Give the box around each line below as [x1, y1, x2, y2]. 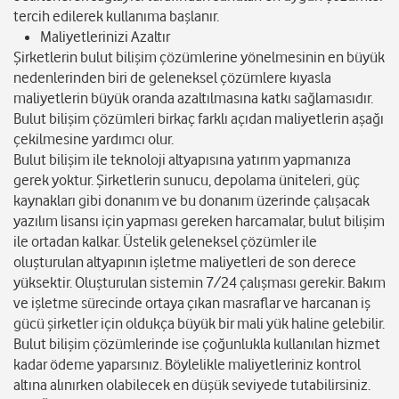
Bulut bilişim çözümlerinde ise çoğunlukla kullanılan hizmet [13, 335, 380, 354]
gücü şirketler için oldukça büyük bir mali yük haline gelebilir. [13, 314, 385, 333]
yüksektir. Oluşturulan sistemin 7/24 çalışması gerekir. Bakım [13, 273, 386, 292]
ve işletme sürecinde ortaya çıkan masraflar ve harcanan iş [13, 294, 370, 313]
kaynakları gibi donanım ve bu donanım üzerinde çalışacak [13, 191, 370, 210]
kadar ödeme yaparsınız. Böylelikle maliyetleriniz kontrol [13, 355, 361, 374]
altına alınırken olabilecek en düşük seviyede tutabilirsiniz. [13, 376, 370, 395]
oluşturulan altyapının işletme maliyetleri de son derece [13, 253, 356, 272]
